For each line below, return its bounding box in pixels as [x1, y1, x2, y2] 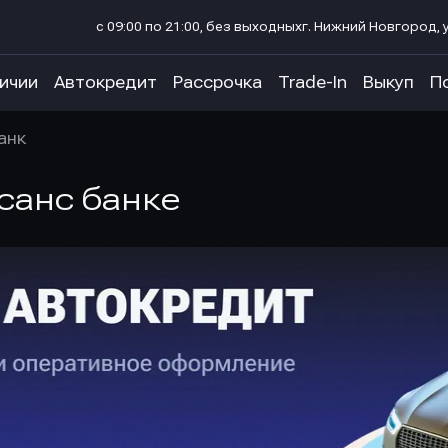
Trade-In [278, 73, 347, 92]
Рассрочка [173, 73, 262, 92]
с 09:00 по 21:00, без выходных [96, 20, 302, 34]
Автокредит [54, 73, 157, 92]
